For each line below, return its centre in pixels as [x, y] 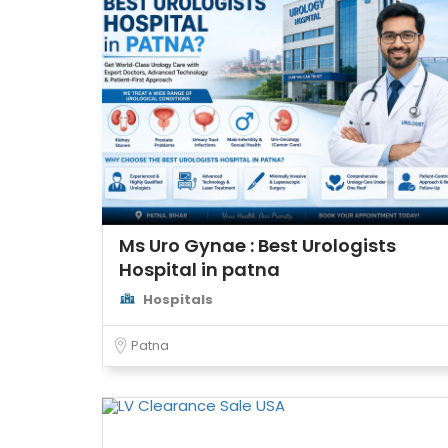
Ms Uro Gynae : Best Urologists [257, 245]
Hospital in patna [199, 269]
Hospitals [178, 299]
